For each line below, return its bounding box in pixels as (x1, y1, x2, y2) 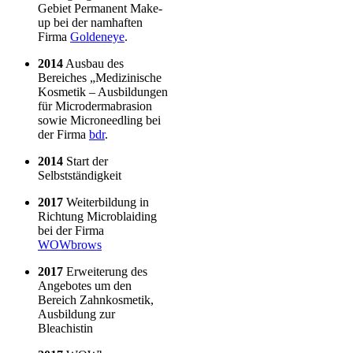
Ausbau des (63, 56, 124, 70)
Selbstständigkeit (38, 168, 121, 182)
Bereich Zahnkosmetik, (38, 292, 154, 307)
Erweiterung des (63, 264, 147, 278)
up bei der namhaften (38, 15, 143, 29)
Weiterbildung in (63, 195, 149, 209)
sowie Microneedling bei (38, 113, 161, 127)
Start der (63, 154, 108, 168)
